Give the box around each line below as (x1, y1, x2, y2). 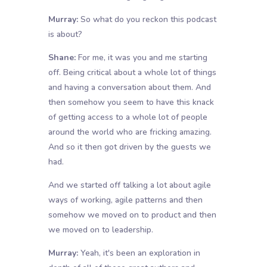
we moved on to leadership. (48, 224, 153, 236)
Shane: (48, 52, 76, 64)
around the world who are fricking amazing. (48, 126, 212, 138)
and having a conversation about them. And (48, 82, 211, 94)
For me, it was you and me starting (75, 52, 207, 64)
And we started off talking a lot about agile (48, 179, 211, 191)
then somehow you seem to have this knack (48, 97, 214, 108)
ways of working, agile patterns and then (48, 194, 203, 206)
